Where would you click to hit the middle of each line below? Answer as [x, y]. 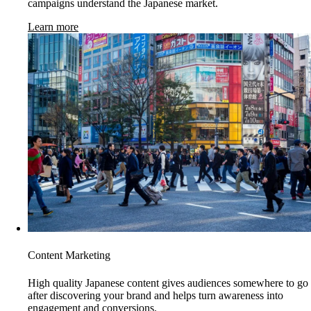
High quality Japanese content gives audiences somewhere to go [168, 283]
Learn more [53, 27]
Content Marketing [69, 255]
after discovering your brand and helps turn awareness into [155, 295]
